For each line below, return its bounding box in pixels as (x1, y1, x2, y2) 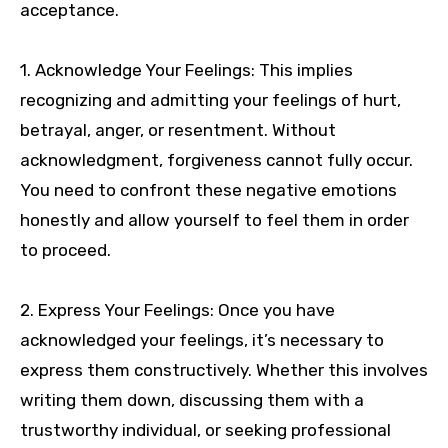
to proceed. (20, 240, 111, 261)
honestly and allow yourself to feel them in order (20, 210, 409, 231)
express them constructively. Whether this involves (20, 360, 428, 381)
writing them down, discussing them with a (20, 390, 364, 411)
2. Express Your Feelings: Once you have (20, 300, 335, 321)
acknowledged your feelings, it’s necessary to (20, 330, 384, 351)
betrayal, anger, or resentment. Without (20, 120, 336, 141)
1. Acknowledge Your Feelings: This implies (20, 60, 353, 81)
